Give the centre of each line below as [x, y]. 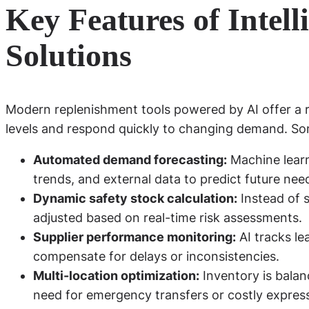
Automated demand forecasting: [130, 160]
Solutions [69, 55]
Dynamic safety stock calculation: [135, 199]
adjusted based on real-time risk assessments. [168, 218]
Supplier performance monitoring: [134, 237]
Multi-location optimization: [116, 276]
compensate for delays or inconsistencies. [156, 257]
